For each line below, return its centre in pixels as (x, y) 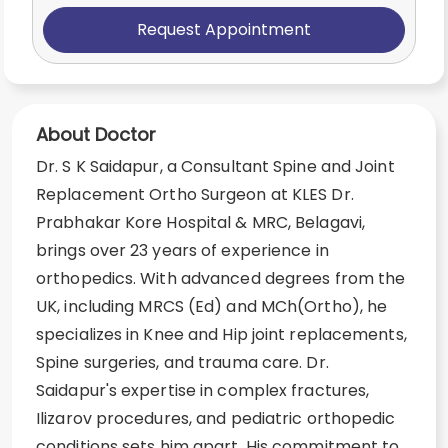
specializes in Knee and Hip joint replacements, (221, 334)
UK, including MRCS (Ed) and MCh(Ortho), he (212, 306)
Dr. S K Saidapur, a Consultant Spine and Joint (215, 166)
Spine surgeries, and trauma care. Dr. (182, 362)
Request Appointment (224, 29)
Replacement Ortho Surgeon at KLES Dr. (195, 194)
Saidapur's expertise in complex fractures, (203, 390)
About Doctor (96, 134)
